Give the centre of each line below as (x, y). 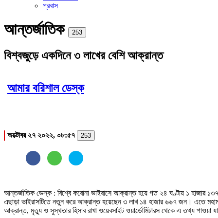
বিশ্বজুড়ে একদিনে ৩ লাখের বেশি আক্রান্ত (83, 55)
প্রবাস (50, 6)
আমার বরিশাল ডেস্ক (46, 88)
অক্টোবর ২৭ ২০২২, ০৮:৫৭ (42, 135)
